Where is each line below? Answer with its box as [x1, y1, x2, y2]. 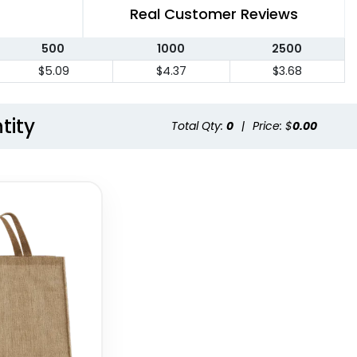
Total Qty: [171, 118, 226, 135]
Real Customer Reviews [130, 4, 298, 25]
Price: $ [253, 118, 292, 135]
